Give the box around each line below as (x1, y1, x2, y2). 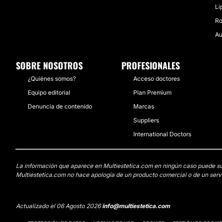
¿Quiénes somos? (28, 75, 76, 82)
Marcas (133, 103, 154, 110)
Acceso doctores (133, 75, 180, 82)
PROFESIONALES (121, 59, 180, 72)
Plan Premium (133, 89, 171, 96)
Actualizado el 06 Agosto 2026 (16, 202, 102, 210)
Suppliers (133, 116, 159, 124)
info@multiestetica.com (102, 202, 170, 210)
